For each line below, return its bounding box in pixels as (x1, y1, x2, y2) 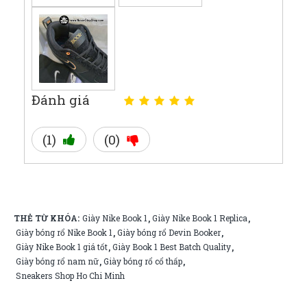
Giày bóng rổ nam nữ (16, 255, 99, 267)
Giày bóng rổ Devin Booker (117, 226, 221, 238)
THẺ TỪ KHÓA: (14, 212, 79, 223)
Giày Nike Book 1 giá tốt (16, 241, 108, 252)
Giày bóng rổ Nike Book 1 (16, 226, 112, 238)
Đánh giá (32, 90, 90, 108)
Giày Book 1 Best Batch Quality (112, 241, 231, 252)
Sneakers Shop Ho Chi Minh (16, 269, 125, 281)
